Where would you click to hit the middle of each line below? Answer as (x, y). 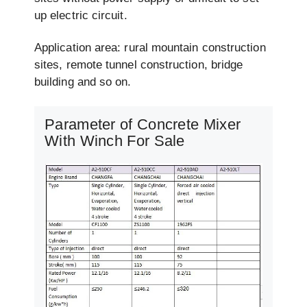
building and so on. (83, 82)
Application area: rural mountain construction (150, 48)
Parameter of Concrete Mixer (143, 124)
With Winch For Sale (115, 140)
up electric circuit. (81, 16)
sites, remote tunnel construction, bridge (139, 65)
